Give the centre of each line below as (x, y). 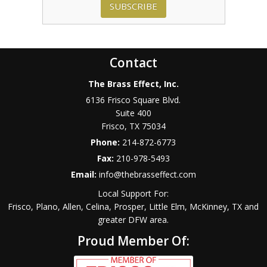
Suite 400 (133, 113)
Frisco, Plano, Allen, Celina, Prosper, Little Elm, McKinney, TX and (133, 207)
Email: (85, 175)
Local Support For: (133, 194)
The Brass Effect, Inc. (133, 84)
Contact (133, 63)
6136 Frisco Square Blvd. (133, 100)
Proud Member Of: (133, 241)
